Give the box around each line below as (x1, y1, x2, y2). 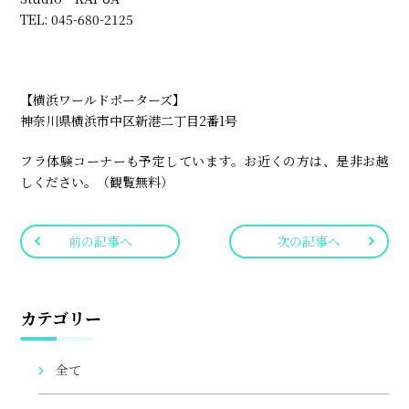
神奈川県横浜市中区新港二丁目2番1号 (20, 110, 238, 130)
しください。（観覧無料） (20, 172, 174, 191)
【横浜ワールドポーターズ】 (20, 89, 186, 109)
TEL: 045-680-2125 (20, 9, 134, 28)
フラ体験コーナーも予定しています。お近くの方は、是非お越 (20, 151, 389, 170)
